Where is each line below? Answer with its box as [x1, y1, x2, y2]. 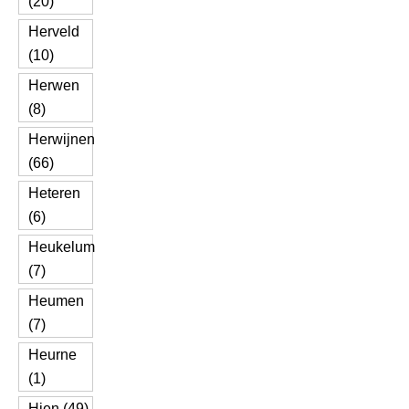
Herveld [28, 24, 79, 39]
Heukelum [28, 239, 95, 255]
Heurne [28, 347, 77, 362]
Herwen [28, 78, 79, 93]
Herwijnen [28, 131, 95, 147]
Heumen [28, 293, 84, 309]
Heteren [28, 185, 80, 201]
